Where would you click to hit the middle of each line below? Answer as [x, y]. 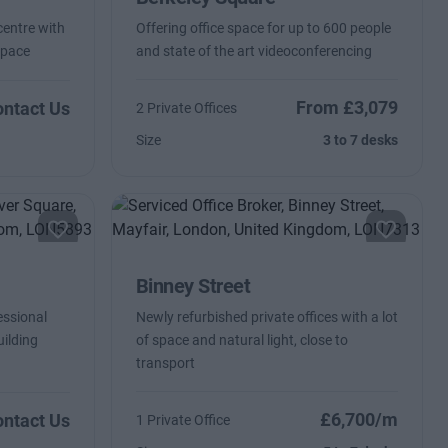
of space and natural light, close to [241, 340]
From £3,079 [347, 107]
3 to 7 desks [361, 140]
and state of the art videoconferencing [253, 51]
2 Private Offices [186, 108]
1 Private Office [182, 420]
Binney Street [193, 286]
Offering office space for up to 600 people [263, 28]
